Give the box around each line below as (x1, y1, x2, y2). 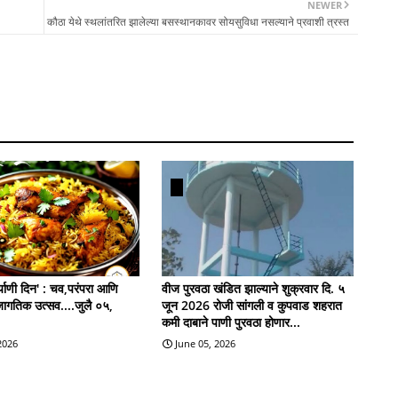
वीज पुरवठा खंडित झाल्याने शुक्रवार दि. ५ (161, 279, 345, 297)
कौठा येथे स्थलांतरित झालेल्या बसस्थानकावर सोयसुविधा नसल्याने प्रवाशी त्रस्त (47, 13, 349, 29)
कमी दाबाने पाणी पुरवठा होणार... (161, 313, 300, 330)
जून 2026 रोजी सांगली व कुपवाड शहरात (161, 296, 342, 314)
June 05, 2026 (174, 336, 235, 350)
